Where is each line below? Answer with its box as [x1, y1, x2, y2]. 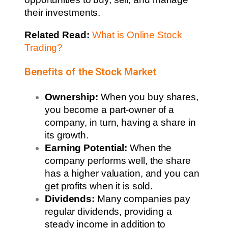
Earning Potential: [45, 142, 130, 153]
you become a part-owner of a [45, 104, 175, 115]
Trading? [24, 42, 63, 53]
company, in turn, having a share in [45, 117, 196, 128]
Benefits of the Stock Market [24, 66, 157, 78]
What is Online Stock [92, 29, 182, 40]
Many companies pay [95, 193, 191, 204]
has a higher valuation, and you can [45, 167, 199, 179]
